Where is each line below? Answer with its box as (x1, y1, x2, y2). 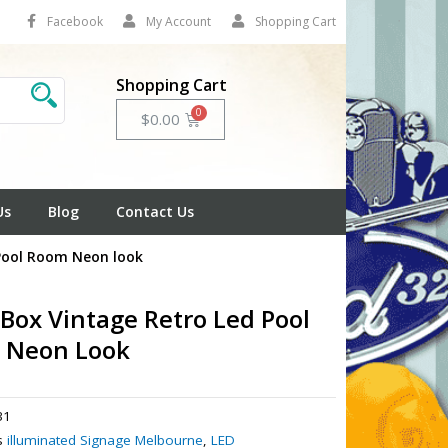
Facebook (46, 13, 103, 30)
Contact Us (115, 201, 194, 221)
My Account (146, 13, 212, 30)
